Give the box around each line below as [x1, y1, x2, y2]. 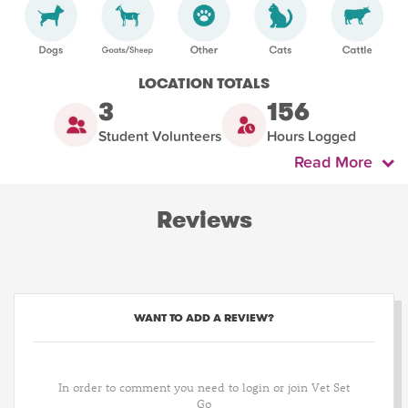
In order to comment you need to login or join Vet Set [58, 379, 350, 395]
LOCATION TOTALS [138, 73, 270, 95]
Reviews [156, 204, 252, 237]
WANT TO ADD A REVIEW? [134, 310, 274, 326]
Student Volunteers [97, 128, 221, 146]
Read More [294, 153, 382, 173]
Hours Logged [266, 128, 356, 146]
